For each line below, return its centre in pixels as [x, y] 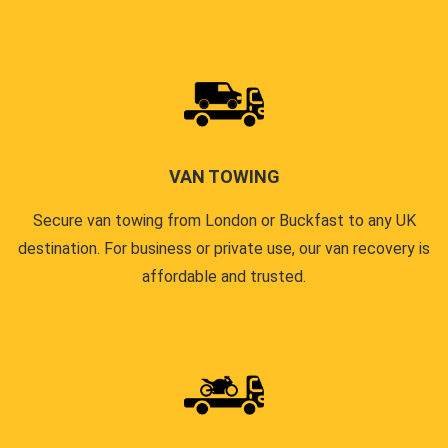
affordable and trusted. [224, 276]
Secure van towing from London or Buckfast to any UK [224, 220]
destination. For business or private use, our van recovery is [224, 248]
